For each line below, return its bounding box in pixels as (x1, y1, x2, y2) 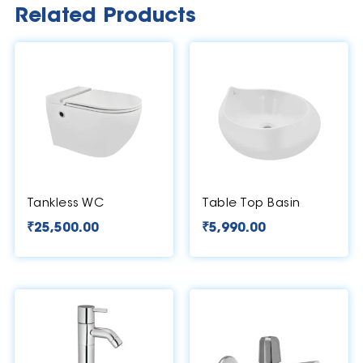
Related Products (14, 6, 196, 27)
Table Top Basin (202, 197, 301, 210)
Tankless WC (26, 197, 105, 210)
